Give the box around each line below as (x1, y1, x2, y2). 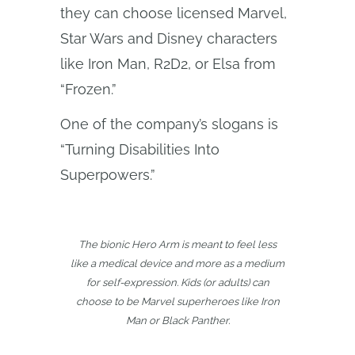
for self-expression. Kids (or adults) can (86, 277, 269, 288)
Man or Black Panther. (125, 315, 230, 326)
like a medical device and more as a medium (71, 258, 284, 269)
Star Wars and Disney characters (60, 30, 277, 47)
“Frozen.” (60, 81, 116, 97)
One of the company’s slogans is (60, 116, 278, 132)
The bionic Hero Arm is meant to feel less (78, 239, 277, 250)
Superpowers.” (60, 166, 155, 183)
